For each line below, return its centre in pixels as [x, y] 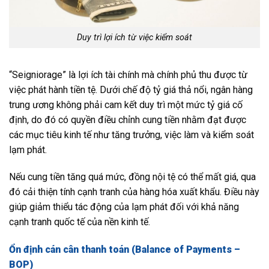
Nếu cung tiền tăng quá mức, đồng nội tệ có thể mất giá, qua [132, 177]
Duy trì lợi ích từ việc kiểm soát [134, 37]
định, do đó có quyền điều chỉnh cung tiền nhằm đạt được [128, 119]
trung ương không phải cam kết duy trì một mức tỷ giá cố [126, 104]
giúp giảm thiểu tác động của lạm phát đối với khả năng [124, 207]
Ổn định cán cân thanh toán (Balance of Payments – [125, 250]
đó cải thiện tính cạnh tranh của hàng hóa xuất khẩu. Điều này [134, 192]
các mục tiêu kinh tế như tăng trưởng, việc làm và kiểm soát [131, 134]
